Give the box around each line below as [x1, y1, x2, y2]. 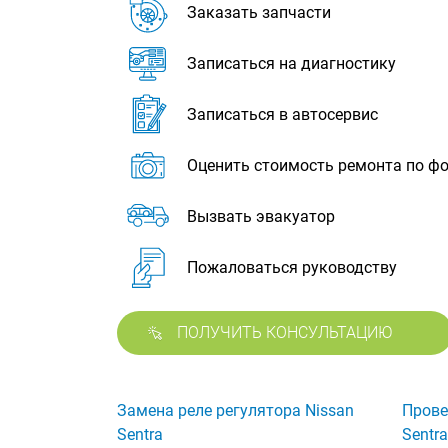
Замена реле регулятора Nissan [117, 401, 354, 421]
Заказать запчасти [187, 3, 331, 22]
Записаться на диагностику [187, 54, 396, 73]
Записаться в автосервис [187, 105, 378, 124]
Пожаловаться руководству [187, 258, 397, 277]
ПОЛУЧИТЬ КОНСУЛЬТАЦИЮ [177, 323, 393, 342]
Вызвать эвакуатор [187, 207, 335, 226]
